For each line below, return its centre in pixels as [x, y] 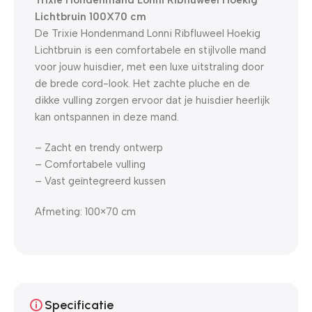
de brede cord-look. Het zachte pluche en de [142, 83]
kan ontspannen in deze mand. [107, 117]
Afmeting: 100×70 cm [85, 211]
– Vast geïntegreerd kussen [100, 181]
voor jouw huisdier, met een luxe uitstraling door [149, 67]
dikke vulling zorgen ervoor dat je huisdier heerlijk [152, 100]
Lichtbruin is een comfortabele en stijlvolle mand [150, 50]
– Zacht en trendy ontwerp [99, 147]
